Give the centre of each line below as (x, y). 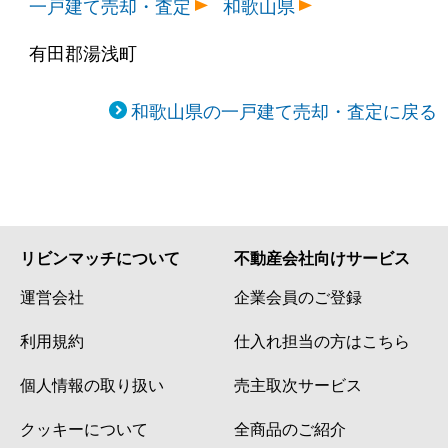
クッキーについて (84, 427)
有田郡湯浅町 (83, 51)
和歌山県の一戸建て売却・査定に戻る (283, 109)
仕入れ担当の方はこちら (322, 339)
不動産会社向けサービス (322, 257)
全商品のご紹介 (290, 427)
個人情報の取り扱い (92, 383)
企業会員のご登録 (298, 295)
